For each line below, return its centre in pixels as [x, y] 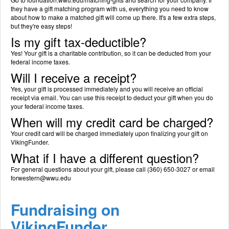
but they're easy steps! [41, 26]
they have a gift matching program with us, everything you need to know [110, 8]
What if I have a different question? [105, 158]
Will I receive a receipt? [74, 77]
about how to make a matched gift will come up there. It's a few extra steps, [113, 17]
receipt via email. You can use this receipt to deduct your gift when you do [112, 97]
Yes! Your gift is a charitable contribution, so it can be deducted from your [111, 53]
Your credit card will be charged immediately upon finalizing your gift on [109, 133]
